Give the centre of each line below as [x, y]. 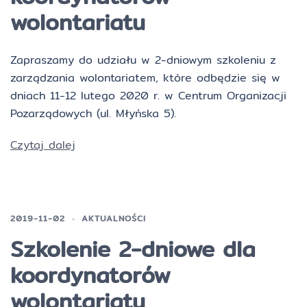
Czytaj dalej [43, 145]
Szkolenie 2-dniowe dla [133, 249]
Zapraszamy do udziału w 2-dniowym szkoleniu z [143, 60]
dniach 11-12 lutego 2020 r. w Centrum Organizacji [148, 96]
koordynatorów [90, 275]
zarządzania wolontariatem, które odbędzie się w [145, 78]
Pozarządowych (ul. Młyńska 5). [93, 113]
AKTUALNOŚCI [114, 218]
